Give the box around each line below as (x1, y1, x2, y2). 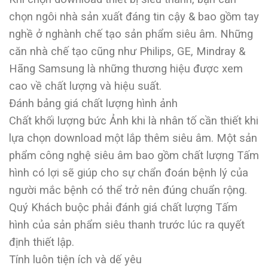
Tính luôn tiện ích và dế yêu (9, 253, 142, 266)
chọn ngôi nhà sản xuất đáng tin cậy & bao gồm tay (9, 10, 259, 23)
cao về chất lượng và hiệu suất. (9, 80, 162, 93)
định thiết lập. (9, 236, 74, 249)
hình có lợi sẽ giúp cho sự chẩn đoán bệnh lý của (9, 166, 248, 179)
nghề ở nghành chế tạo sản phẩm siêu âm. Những (9, 28, 253, 41)
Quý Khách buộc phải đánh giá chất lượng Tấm (9, 201, 237, 214)
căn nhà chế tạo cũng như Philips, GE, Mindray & (9, 45, 245, 58)
